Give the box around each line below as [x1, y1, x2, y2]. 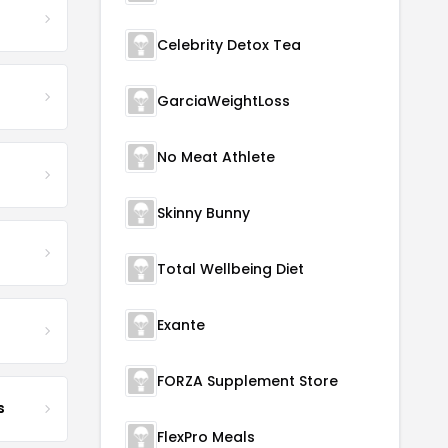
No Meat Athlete [157, 147, 275, 168]
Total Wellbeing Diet [157, 259, 304, 280]
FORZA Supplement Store [157, 371, 338, 392]
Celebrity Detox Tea [157, 35, 301, 56]
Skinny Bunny [157, 203, 250, 224]
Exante [157, 315, 205, 336]
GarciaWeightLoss [157, 91, 290, 112]
